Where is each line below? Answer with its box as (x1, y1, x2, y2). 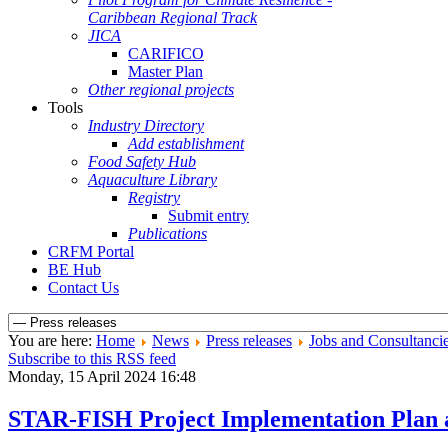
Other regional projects (88, 81, 234, 98)
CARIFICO (128, 45, 204, 62)
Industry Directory (88, 117, 204, 134)
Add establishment (128, 135, 244, 152)
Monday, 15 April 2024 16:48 (8, 368, 196, 385)
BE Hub (48, 261, 101, 278)
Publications (128, 225, 207, 242)
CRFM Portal (48, 243, 134, 260)
